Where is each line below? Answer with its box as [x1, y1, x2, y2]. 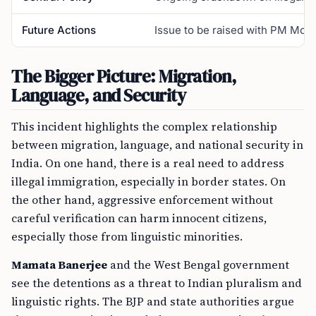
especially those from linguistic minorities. [11, 229, 243, 244]
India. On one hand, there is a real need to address [11, 155, 284, 171]
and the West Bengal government [107, 257, 289, 272]
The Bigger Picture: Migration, [11, 64, 237, 88]
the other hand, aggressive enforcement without [11, 192, 273, 207]
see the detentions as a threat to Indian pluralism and [11, 275, 302, 291]
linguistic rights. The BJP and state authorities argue [11, 293, 294, 309]
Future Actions [22, 23, 96, 37]
